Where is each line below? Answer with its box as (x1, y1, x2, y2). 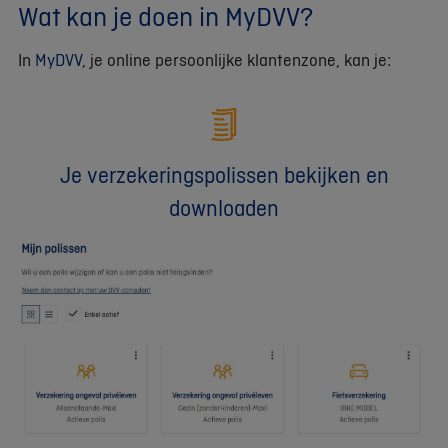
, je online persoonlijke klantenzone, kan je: (82, 48, 391, 72)
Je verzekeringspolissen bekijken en (59, 160, 389, 191)
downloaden (169, 193, 279, 224)
